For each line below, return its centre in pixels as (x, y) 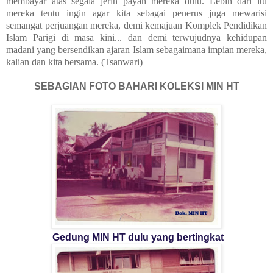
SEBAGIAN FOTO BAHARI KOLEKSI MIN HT (136, 87)
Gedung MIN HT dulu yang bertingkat (136, 238)
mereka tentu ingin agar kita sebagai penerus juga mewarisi (136, 13)
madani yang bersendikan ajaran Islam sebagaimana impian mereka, (136, 50)
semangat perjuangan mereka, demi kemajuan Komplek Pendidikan (136, 26)
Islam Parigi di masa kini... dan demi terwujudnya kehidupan (136, 38)
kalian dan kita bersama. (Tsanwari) (74, 62)
